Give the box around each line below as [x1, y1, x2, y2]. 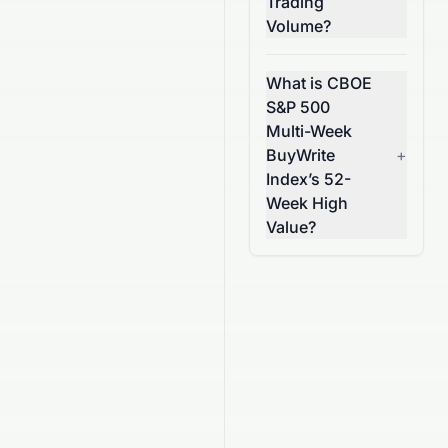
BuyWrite [266, 145, 335, 165]
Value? [266, 217, 316, 237]
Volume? [266, 16, 331, 36]
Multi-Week [266, 121, 352, 141]
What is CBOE [266, 73, 372, 93]
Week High [266, 193, 348, 213]
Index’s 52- [266, 169, 351, 189]
